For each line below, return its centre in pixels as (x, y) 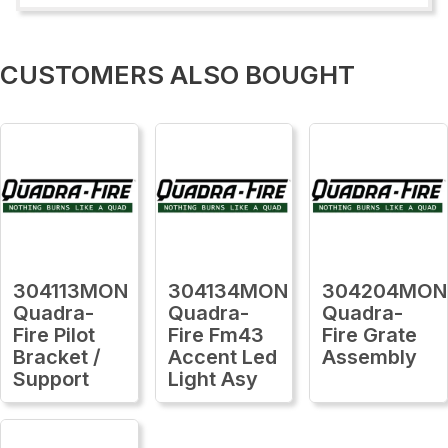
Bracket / (57, 356)
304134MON (227, 290)
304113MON (70, 290)
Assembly (370, 356)
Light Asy (212, 378)
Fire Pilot (54, 334)
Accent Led (222, 356)
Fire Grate (370, 334)
